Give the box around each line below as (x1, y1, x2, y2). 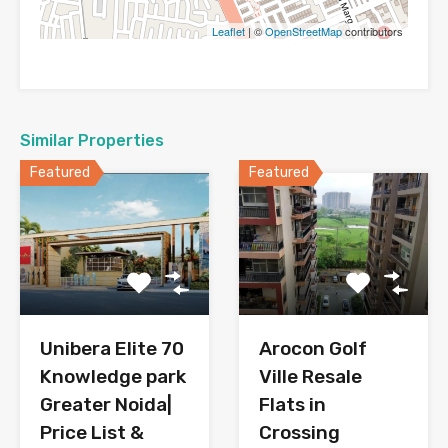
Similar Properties (20, 131, 164, 150)
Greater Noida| (40, 392, 172, 416)
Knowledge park (40, 364, 186, 388)
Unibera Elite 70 (40, 336, 184, 360)
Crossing (259, 420, 340, 444)
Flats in (259, 392, 326, 416)
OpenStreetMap (265, 23, 342, 39)
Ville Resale (259, 364, 362, 388)
